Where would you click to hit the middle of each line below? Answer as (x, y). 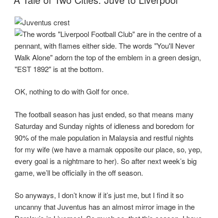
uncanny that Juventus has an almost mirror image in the (105, 207)
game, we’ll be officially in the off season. (79, 172)
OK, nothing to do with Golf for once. (72, 91)
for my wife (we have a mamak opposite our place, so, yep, (108, 149)
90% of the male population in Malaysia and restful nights (104, 137)
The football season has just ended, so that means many (104, 114)
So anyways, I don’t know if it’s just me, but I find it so (99, 195)
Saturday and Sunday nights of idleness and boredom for (104, 126)
